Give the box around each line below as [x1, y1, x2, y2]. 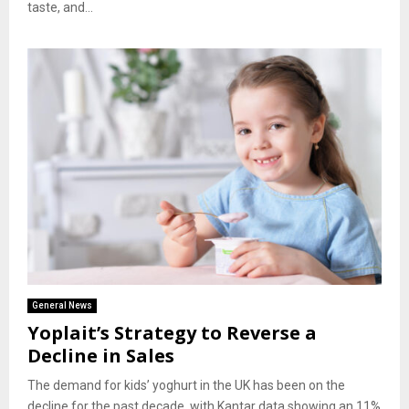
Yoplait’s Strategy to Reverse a [27, 320, 317, 345]
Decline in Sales [27, 342, 174, 368]
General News [32, 299, 92, 310]
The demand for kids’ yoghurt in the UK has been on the [27, 377, 345, 393]
